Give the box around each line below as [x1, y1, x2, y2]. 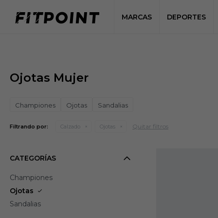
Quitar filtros [132, 123, 168, 130]
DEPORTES [166, 13, 206, 21]
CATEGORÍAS [10, 154, 56, 163]
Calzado [60, 123, 80, 130]
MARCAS [121, 13, 152, 21]
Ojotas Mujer [10, 71, 89, 85]
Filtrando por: [10, 123, 48, 130]
